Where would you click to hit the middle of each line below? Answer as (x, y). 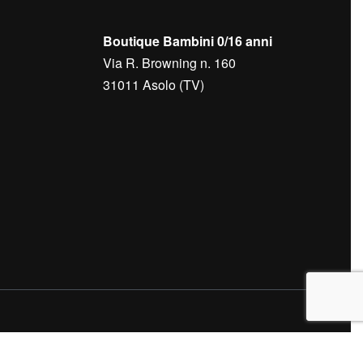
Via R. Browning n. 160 (169, 63)
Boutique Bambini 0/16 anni (188, 41)
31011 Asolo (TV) (154, 85)
